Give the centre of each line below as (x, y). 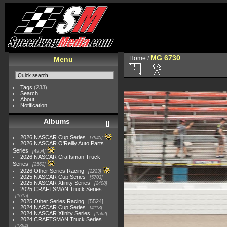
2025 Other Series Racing (52, 201)
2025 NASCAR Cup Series (53, 177)
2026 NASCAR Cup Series (53, 137)
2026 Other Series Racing (52, 171)
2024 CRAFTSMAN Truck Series (61, 219)
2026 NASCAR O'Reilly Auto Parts (62, 143)
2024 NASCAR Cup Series (53, 207)
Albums (57, 121)
